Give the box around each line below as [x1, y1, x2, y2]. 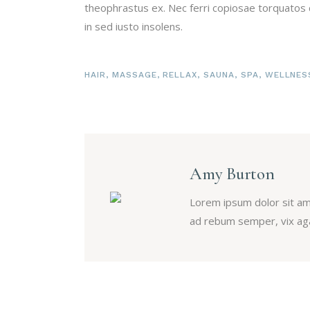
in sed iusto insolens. [84, 19, 183, 33]
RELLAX [163, 69, 198, 80]
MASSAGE [111, 69, 157, 80]
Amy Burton [190, 163, 275, 184]
